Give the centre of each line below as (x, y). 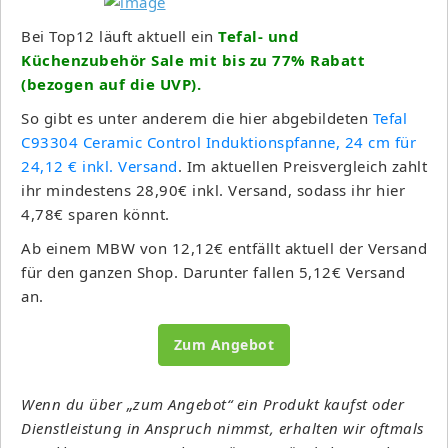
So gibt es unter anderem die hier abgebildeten (197, 117)
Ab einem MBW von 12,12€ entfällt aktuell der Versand (224, 247)
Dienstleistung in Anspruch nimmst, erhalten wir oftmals (222, 427)
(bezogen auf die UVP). (111, 83)
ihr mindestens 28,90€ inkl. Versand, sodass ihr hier (213, 189)
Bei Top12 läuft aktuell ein (119, 35)
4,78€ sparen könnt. (95, 213)
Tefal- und (258, 35)
